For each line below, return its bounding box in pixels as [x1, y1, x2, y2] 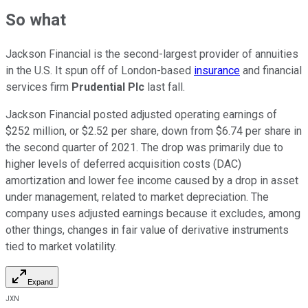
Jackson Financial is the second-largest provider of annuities [5, 47, 298, 61]
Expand [27, 278, 53, 287]
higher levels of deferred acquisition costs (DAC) [5, 157, 241, 171]
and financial [240, 64, 302, 78]
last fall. [144, 80, 185, 94]
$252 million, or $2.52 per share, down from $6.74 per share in [5, 124, 302, 138]
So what [5, 10, 66, 30]
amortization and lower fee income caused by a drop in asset [5, 174, 298, 188]
